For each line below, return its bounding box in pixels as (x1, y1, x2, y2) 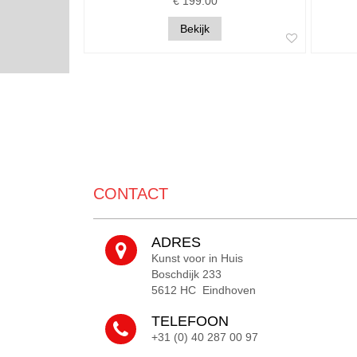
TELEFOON (151, 313, 229, 330)
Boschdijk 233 (151, 268, 222, 281)
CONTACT (93, 185, 168, 203)
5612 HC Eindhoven (151, 284, 257, 297)
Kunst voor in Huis (151, 252, 244, 265)
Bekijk (180, 22, 210, 36)
